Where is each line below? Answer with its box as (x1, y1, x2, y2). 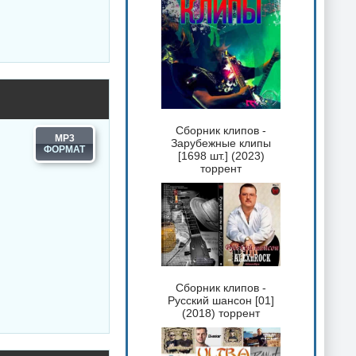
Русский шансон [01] (168, 293, 274, 307)
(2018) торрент (182, 306, 260, 319)
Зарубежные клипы (171, 136, 271, 149)
